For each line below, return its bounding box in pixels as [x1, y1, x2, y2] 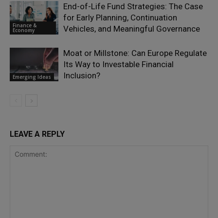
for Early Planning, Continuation [63, 13, 177, 23]
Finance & [13, 22, 36, 29]
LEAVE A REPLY [10, 129, 65, 139]
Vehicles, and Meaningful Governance [63, 24, 200, 34]
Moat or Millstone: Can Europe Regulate [63, 48, 207, 58]
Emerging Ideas [13, 73, 51, 81]
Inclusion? [63, 71, 100, 81]
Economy [13, 27, 35, 34]
